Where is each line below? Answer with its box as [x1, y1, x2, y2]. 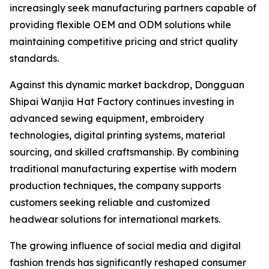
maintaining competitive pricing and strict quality [10, 35, 238, 47]
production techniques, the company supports [10, 180, 221, 192]
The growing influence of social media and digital [10, 240, 241, 252]
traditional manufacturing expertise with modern [10, 163, 237, 175]
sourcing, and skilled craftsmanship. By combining [10, 146, 239, 158]
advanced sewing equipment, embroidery [10, 112, 204, 124]
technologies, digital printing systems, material [10, 129, 225, 141]
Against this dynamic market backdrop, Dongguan [10, 79, 244, 91]
